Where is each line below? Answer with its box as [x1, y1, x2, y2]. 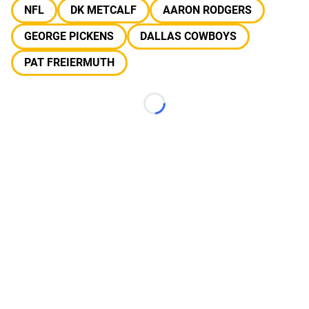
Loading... [153, 104, 202, 117]
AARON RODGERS [163, 3, 252, 17]
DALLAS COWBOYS [140, 30, 237, 43]
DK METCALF [70, 3, 137, 17]
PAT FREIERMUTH [24, 56, 114, 69]
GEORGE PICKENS [24, 30, 114, 43]
